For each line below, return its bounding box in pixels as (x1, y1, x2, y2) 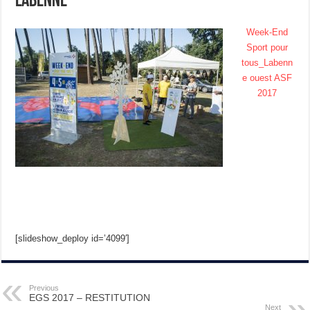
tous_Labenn (241, 57, 293, 69)
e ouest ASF (242, 73, 293, 84)
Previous (29, 284, 60, 293)
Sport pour (246, 42, 289, 53)
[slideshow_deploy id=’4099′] (15, 233, 130, 244)
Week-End (246, 27, 289, 38)
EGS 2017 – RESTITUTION (29, 292, 151, 304)
